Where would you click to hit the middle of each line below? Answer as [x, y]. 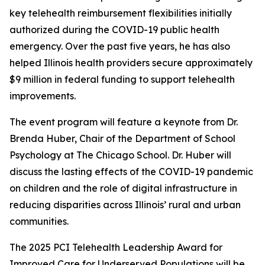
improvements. [43, 96]
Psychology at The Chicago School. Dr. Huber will [120, 155]
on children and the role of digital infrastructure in [123, 188]
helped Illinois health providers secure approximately [131, 63]
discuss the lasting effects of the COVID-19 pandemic [131, 172]
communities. [39, 222]
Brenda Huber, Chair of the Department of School [122, 139]
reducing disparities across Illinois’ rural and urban [125, 205]
